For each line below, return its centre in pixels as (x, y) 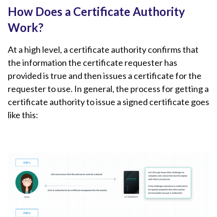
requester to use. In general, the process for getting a (108, 88)
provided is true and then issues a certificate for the (105, 75)
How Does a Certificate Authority (96, 11)
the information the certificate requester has (93, 62)
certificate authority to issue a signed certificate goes (108, 101)
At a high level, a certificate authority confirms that (103, 49)
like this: (23, 115)
